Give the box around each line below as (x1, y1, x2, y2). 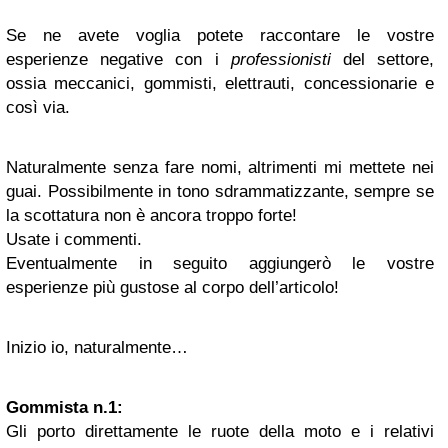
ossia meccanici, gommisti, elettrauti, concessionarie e (6, 74, 434, 93)
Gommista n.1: (6, 398, 123, 417)
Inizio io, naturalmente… (6, 338, 188, 357)
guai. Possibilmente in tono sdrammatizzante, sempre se (6, 182, 434, 201)
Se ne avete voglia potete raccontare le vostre (6, 26, 434, 45)
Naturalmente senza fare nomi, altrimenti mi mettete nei (6, 158, 434, 177)
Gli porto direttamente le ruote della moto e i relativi (6, 422, 434, 441)
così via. (6, 98, 70, 117)
